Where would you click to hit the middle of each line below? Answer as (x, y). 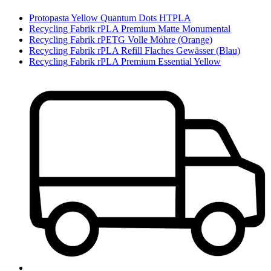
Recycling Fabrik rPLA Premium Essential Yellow (125, 61)
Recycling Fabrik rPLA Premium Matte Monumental (130, 28)
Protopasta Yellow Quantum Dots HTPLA (110, 18)
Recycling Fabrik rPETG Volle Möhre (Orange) (121, 39)
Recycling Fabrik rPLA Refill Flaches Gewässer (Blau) (135, 50)
